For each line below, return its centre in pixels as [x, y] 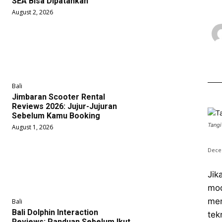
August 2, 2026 [32, 12]
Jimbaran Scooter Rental [58, 97]
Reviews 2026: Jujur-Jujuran [64, 107]
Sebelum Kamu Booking [56, 116]
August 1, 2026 [32, 127]
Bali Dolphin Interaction [55, 212]
